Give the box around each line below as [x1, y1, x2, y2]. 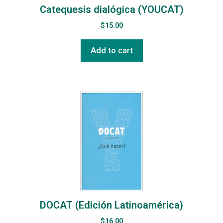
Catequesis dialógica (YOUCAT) [39, 3, 184, 15]
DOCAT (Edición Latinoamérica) [40, 199, 183, 211]
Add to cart [90, 45, 133, 55]
